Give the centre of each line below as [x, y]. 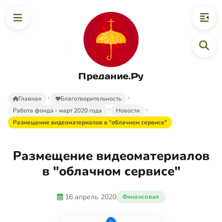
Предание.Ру [111, 76]
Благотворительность [91, 98]
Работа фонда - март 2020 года [57, 110]
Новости [128, 110]
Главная [30, 98]
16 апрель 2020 [90, 197]
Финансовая [141, 196]
